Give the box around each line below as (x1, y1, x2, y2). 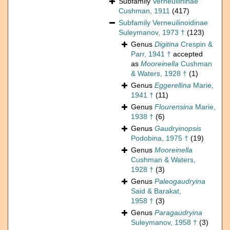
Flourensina (155, 103, 193, 111)
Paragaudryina (155, 208, 202, 217)
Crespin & (179, 40, 213, 49)
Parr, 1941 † (131, 50, 171, 59)
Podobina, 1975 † (131, 134, 188, 143)
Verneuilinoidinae (152, 18, 208, 27)
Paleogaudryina (155, 177, 205, 186)
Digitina (155, 40, 179, 49)
